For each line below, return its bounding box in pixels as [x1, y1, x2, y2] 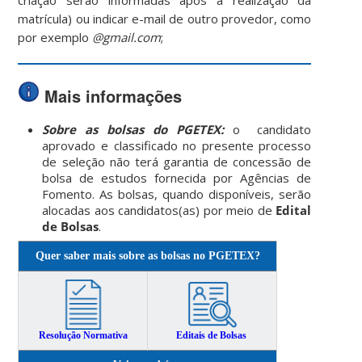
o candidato [223, 120, 312, 137]
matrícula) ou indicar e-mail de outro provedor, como [18, 10, 312, 27]
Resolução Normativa [38, 329, 128, 341]
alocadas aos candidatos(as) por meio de [42, 201, 276, 218]
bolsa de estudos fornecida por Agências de [42, 169, 312, 186]
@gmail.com [92, 28, 162, 45]
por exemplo [18, 28, 93, 45]
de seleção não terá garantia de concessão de [42, 153, 312, 170]
